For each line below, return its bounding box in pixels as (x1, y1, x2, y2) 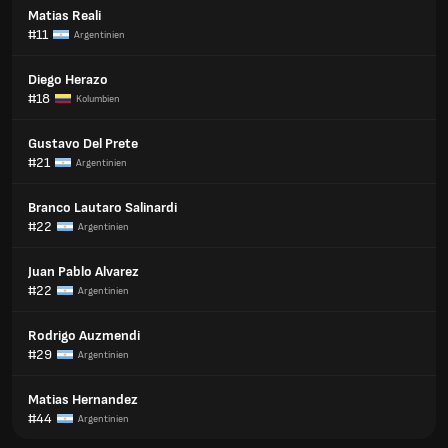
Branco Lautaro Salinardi (28, 199, 177, 216)
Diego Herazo (28, 71, 108, 88)
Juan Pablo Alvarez (28, 263, 139, 280)
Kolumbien (76, 92, 120, 105)
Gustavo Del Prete (28, 135, 138, 152)
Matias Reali (28, 7, 101, 24)
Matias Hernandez (28, 391, 138, 408)
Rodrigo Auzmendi (28, 327, 140, 344)
